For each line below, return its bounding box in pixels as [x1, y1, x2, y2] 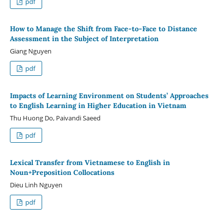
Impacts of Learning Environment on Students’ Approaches [9, 91, 209, 101]
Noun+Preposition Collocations [9, 168, 114, 177]
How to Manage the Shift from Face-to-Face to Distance [9, 24, 197, 34]
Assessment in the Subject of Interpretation [9, 34, 159, 44]
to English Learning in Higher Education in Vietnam [9, 101, 186, 111]
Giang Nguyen [9, 47, 52, 56]
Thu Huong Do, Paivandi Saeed [9, 113, 101, 123]
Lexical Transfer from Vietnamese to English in [9, 158, 170, 167]
